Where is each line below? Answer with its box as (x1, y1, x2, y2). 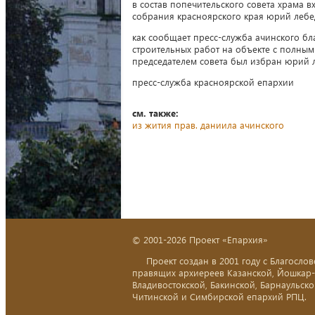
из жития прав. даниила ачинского (132, 118, 284, 131)
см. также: (132, 106, 179, 119)
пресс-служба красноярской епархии (132, 75, 294, 88)
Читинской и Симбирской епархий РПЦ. (132, 290, 307, 302)
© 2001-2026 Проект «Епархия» (132, 233, 268, 245)
